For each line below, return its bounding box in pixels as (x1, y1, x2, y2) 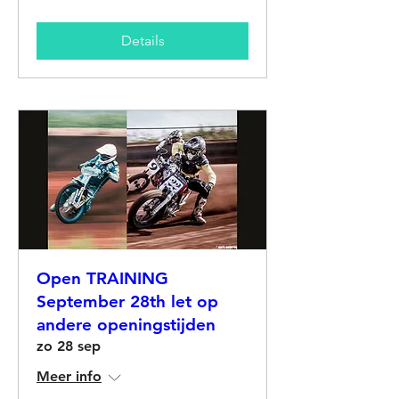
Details (120, 31, 165, 49)
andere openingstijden (37, 313, 216, 335)
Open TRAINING (37, 267, 168, 289)
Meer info (37, 367, 102, 385)
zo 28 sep (37, 337, 101, 354)
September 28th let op (37, 290, 218, 312)
